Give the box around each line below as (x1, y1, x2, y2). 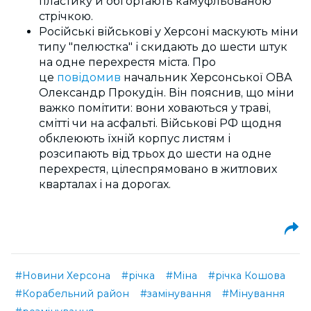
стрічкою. (39, 10, 93, 23)
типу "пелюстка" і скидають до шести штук (39, 40, 287, 53)
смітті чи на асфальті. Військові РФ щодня (39, 117, 282, 130)
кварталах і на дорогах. (39, 178, 171, 191)
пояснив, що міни (190, 86, 294, 99)
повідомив (57, 71, 124, 84)
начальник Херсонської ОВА (124, 71, 292, 84)
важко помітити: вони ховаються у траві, (39, 101, 271, 115)
